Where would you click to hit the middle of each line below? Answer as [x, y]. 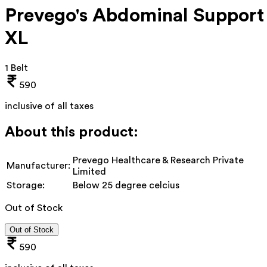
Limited [89, 171]
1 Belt [16, 68]
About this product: [72, 132]
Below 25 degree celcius [126, 185]
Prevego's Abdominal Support [134, 16]
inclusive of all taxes [49, 106]
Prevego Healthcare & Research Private [158, 160]
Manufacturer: [38, 165]
